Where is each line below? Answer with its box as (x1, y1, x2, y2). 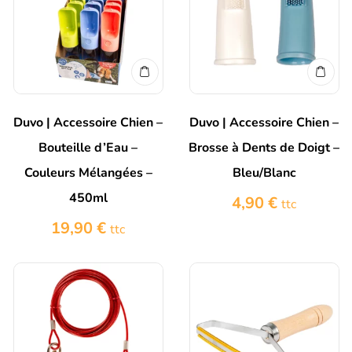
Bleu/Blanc (232, 164, 296, 182)
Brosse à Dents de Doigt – (189, 139, 339, 157)
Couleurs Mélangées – (24, 164, 152, 182)
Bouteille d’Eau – (38, 139, 137, 157)
